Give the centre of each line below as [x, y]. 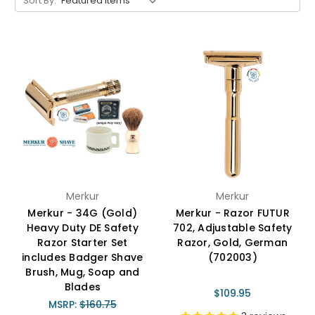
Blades [82, 287]
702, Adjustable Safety [233, 228]
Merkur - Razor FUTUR [232, 213]
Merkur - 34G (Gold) [83, 213]
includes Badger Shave [83, 258]
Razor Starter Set [83, 243]
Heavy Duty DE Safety [82, 228]
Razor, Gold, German [233, 243]
